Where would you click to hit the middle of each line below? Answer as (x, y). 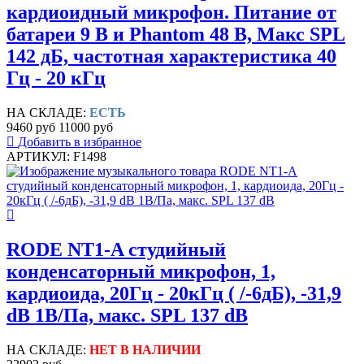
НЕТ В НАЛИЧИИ (145, 350)
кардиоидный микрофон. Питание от (171, 13)
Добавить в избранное (80, 142)
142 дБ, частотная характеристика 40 (171, 56)
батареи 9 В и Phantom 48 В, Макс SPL (176, 35)
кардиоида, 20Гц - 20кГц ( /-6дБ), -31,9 (174, 294)
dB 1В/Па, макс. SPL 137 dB (127, 316)
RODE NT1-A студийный (116, 250)
